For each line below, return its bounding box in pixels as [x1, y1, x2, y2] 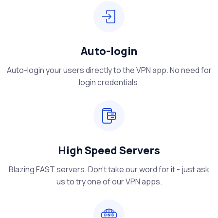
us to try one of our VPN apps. [56, 176, 162, 187]
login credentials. [78, 77, 140, 88]
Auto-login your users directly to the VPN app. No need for [6, 65, 212, 76]
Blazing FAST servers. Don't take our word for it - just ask [9, 164, 209, 175]
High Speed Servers [58, 143, 160, 158]
